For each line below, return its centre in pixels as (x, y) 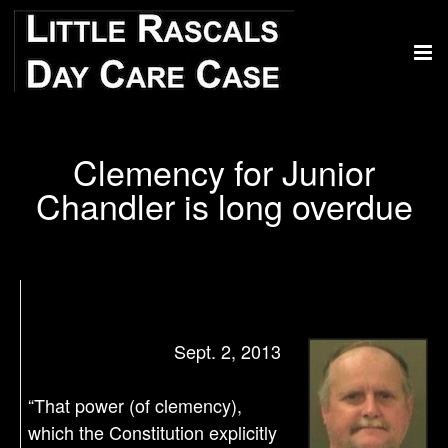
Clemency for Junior (224, 171)
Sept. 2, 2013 (227, 351)
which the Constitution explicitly (153, 432)
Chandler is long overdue (224, 205)
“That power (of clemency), (135, 405)
